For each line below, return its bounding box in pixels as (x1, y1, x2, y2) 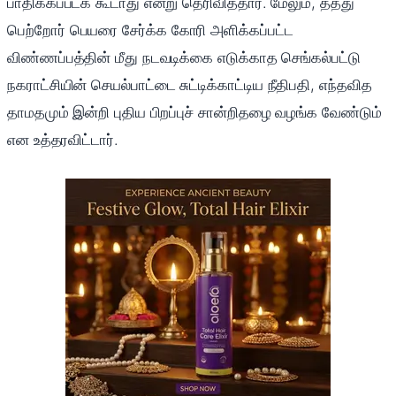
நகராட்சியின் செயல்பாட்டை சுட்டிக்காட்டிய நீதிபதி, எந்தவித (7, 76, 372, 95)
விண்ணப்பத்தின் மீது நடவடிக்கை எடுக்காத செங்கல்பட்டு (7, 49, 361, 67)
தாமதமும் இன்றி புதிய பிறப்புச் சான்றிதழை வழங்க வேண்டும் (7, 103, 382, 122)
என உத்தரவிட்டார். (7, 131, 118, 149)
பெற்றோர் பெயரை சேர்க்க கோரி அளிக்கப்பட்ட (7, 21, 293, 40)
